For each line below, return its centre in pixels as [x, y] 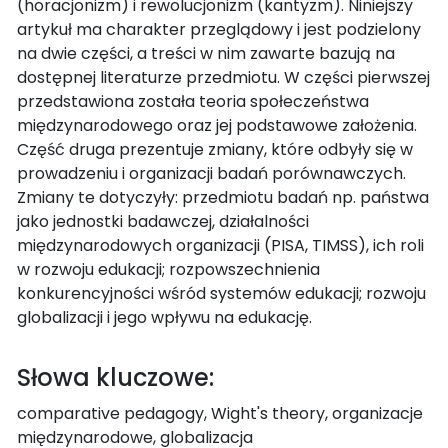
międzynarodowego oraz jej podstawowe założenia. [217, 125]
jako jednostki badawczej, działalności [163, 221]
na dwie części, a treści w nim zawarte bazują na [206, 53]
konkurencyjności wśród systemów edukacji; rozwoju [221, 293]
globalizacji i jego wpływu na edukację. [164, 317]
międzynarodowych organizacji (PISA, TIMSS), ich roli [220, 245]
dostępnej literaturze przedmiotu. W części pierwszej [223, 77]
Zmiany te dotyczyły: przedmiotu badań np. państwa [223, 197]
